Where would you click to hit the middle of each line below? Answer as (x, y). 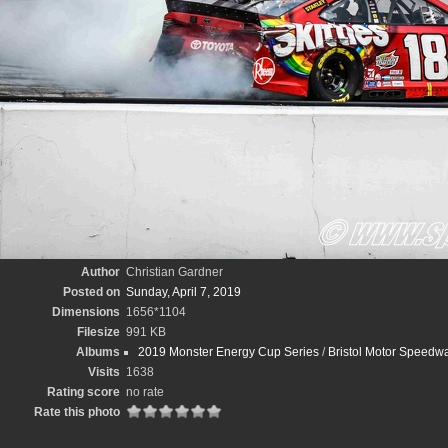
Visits (104, 372)
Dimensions (86, 312)
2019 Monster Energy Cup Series (228, 352)
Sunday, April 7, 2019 (183, 292)
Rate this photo (77, 412)
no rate (145, 392)
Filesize (98, 332)
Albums (98, 352)
